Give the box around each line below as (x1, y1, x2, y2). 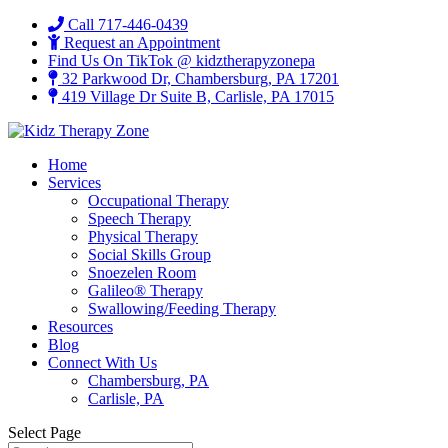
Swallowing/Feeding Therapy (88, 300, 276, 317)
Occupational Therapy (88, 192, 229, 209)
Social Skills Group (88, 246, 211, 263)
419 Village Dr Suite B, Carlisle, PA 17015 (58, 88, 334, 105)
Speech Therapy (88, 210, 191, 227)
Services (48, 174, 101, 191)
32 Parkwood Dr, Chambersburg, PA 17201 (58, 70, 339, 87)
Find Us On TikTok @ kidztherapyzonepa (48, 52, 315, 69)
